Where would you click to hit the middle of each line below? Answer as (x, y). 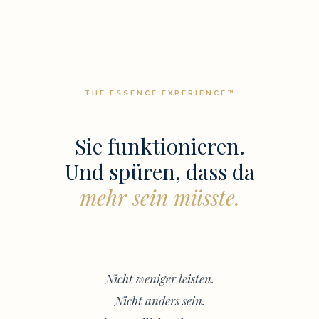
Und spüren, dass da (159, 172)
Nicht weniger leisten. (159, 279)
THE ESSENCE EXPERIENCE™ (159, 93)
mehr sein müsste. (159, 198)
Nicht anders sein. (159, 301)
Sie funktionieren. (159, 146)
